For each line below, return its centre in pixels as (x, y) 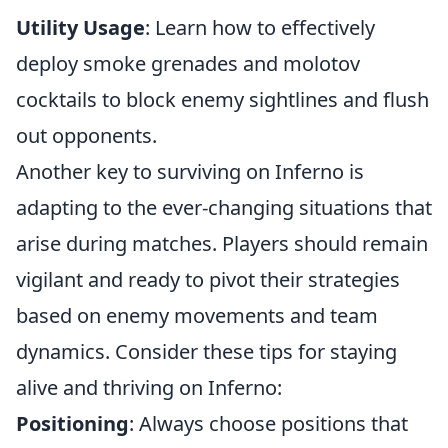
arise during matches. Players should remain (222, 243)
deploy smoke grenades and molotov (188, 63)
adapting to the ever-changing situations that (224, 207)
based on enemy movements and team (197, 315)
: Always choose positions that (268, 423)
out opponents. (86, 135)
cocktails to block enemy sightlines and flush (222, 99)
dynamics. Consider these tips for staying (206, 351)
